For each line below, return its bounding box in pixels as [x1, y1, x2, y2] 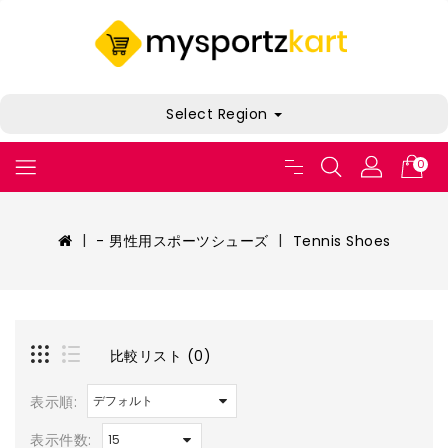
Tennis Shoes [292, 231, 391, 252]
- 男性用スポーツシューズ [96, 231, 269, 252]
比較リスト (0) [109, 345, 211, 366]
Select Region [166, 104, 272, 125]
